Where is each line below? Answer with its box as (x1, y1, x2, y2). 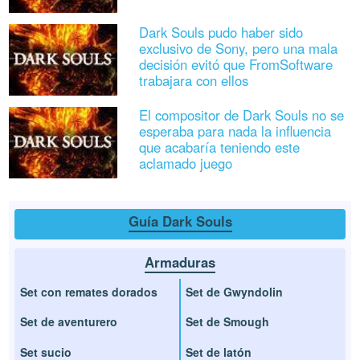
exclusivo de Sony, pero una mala (138, 38, 337, 58)
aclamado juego (138, 153, 232, 173)
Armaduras (145, 252, 215, 272)
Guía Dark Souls (128, 211, 232, 231)
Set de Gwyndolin (186, 283, 283, 300)
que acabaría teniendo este (138, 137, 300, 157)
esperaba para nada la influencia (138, 121, 331, 141)
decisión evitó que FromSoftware (138, 54, 333, 74)
